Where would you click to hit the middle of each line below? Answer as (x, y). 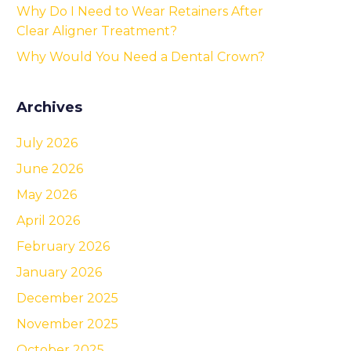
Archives (49, 107)
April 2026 (48, 220)
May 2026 (47, 194)
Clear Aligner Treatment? (97, 31)
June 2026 (50, 168)
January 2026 (59, 272)
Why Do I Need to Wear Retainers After (140, 11)
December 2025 (67, 298)
